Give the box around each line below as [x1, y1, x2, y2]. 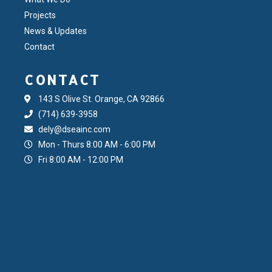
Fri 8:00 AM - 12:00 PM [38, 154, 123, 165]
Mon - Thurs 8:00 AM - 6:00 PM [38, 139, 155, 149]
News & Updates [24, 25, 87, 36]
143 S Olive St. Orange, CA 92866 [38, 93, 165, 104]
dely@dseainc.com [38, 124, 110, 134]
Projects [24, 10, 56, 20]
